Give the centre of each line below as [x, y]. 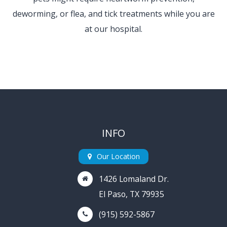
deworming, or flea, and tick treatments [87, 14]
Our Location [118, 156]
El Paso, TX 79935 [131, 194]
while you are [188, 14]
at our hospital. [113, 29]
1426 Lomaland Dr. [134, 179]
